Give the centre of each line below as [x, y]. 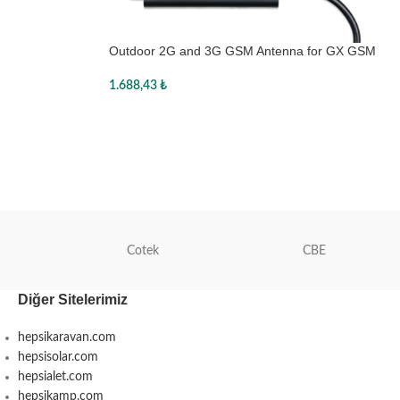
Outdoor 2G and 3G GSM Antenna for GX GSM [242, 51]
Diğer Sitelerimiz [73, 299]
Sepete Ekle [150, 113]
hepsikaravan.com [67, 337]
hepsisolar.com [58, 357]
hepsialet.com [55, 376]
